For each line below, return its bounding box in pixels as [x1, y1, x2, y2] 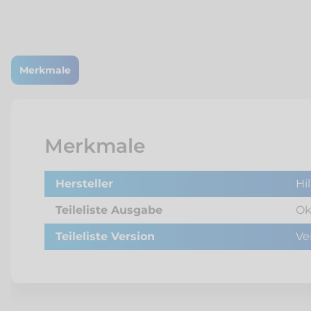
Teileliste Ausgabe [56, 203, 162, 217]
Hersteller [56, 177, 113, 190]
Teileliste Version [56, 230, 155, 243]
